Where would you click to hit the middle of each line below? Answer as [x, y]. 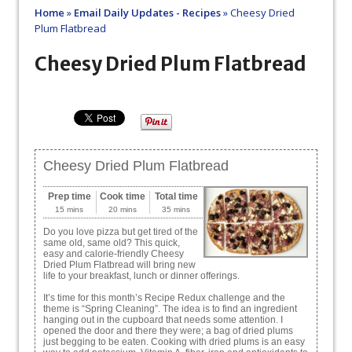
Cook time [123, 197]
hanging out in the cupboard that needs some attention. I [163, 320]
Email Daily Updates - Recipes [147, 13]
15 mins [70, 210]
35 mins [176, 210]
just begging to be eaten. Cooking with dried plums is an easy [174, 342]
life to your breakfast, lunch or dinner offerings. [141, 276]
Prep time [69, 197]
